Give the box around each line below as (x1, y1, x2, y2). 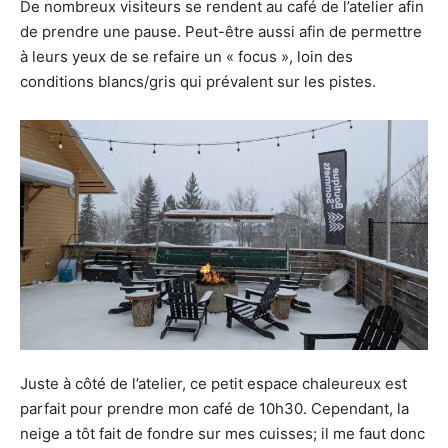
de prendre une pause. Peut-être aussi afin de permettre (20, 21, 422, 41)
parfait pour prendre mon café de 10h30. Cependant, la (20, 398, 409, 418)
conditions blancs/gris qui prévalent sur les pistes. (20, 71, 376, 91)
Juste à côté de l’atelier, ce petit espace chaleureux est (20, 373, 407, 393)
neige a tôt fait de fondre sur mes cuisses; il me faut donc (20, 423, 425, 443)
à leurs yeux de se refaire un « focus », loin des (20, 46, 353, 66)
